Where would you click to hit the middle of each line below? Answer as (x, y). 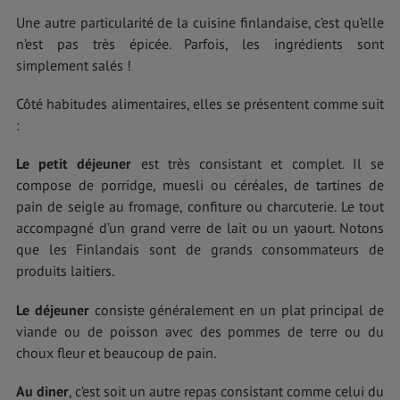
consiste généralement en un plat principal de (236, 309)
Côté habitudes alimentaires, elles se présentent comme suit (200, 104)
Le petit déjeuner (74, 164)
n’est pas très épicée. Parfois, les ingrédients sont (200, 44)
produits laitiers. (65, 271)
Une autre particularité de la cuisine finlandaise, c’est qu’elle (200, 23)
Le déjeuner (53, 309)
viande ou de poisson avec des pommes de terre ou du (200, 331)
